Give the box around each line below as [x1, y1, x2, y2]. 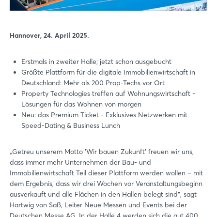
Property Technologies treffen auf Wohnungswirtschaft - [21, 89, 195, 98]
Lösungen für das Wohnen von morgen [21, 99, 141, 108]
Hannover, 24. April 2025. [10, 31, 89, 40]
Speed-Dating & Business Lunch [21, 121, 120, 130]
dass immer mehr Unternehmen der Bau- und [10, 157, 151, 167]
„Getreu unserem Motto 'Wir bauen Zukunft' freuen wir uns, [10, 147, 194, 156]
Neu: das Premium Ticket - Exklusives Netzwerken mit [21, 110, 187, 119]
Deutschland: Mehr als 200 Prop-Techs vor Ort [21, 78, 165, 87]
